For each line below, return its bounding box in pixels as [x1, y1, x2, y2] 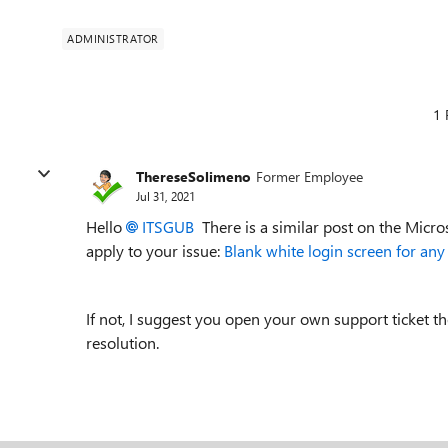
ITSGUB [142, 216, 194, 237]
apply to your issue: [86, 240, 224, 261]
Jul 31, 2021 [136, 187, 195, 204]
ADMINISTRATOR [67, 31, 159, 46]
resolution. [86, 332, 159, 353]
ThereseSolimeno [136, 166, 251, 186]
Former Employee [256, 166, 363, 186]
